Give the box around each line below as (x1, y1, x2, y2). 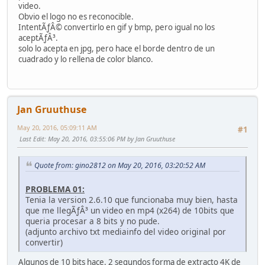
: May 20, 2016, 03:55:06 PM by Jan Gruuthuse (44, 134, 175, 144)
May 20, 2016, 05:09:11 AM (17, 123, 97, 132)
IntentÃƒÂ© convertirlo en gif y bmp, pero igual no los (18, 22, 215, 33)
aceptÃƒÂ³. (18, 33, 58, 44)
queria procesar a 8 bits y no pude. (25, 215, 160, 227)
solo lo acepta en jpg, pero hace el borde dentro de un (18, 43, 215, 54)
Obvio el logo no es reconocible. (18, 11, 134, 22)
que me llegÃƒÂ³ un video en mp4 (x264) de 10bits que (25, 205, 234, 216)
